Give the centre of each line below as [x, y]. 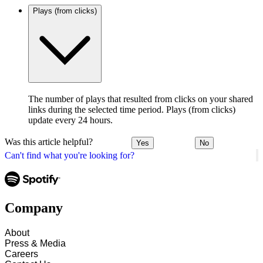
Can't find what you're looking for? [70, 155]
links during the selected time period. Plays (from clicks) [132, 109]
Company [34, 208]
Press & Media [35, 244]
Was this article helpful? [49, 142]
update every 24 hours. [70, 120]
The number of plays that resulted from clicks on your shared [141, 99]
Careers [21, 254]
